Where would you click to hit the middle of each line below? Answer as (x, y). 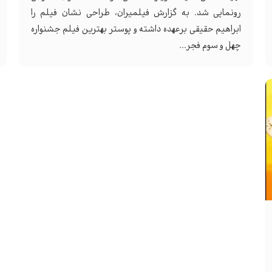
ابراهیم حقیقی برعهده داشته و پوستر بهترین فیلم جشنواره (136, 29)
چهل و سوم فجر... (210, 46)
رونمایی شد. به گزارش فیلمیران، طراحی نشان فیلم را (136, 13)
